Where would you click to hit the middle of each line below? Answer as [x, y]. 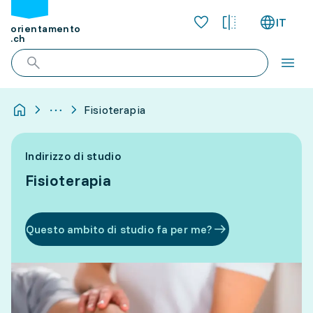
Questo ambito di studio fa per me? [119, 229]
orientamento [46, 29]
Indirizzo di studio [73, 156]
